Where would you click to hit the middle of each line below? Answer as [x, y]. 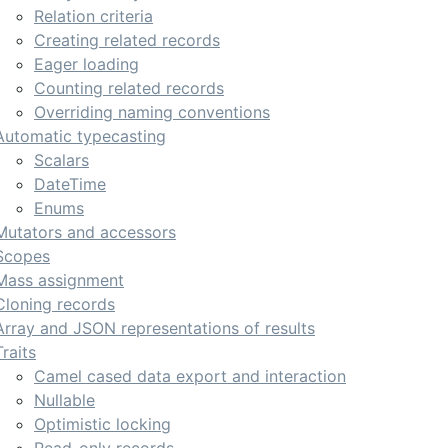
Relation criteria [93, 16]
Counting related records [129, 88]
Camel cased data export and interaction [190, 376]
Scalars [61, 160]
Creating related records [127, 40]
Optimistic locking [102, 424]
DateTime [70, 184]
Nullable [64, 400]
